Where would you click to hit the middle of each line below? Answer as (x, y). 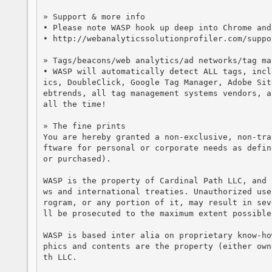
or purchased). (77, 158)
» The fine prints (84, 126)
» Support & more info (94, 16)
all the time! (74, 104)
